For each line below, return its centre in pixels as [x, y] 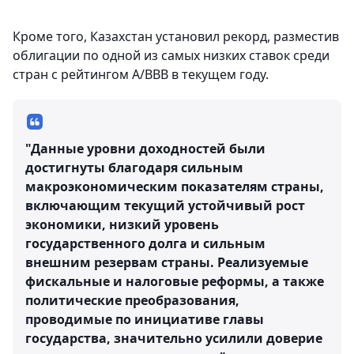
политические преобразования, [132, 300]
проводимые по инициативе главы [145, 319]
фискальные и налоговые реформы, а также [175, 281]
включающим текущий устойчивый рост [165, 205]
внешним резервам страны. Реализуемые [167, 262]
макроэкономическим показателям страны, [175, 186]
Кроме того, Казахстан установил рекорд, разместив [176, 36]
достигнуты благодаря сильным [134, 168]
